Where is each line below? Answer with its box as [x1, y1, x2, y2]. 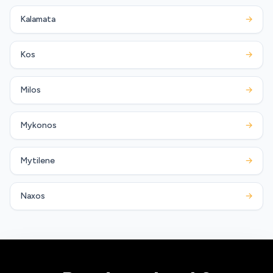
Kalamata [20, 13, 55, 24]
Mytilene [20, 155, 55, 166]
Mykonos [20, 119, 57, 130]
